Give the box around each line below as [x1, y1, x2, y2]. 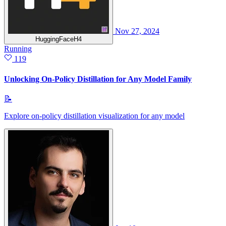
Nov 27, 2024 [115, 27, 159, 36]
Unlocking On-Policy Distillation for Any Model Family [4, 74, 192, 83]
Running [4, 44, 32, 53]
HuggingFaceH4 [35, 35, 82, 43]
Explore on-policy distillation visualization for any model [4, 111, 185, 120]
